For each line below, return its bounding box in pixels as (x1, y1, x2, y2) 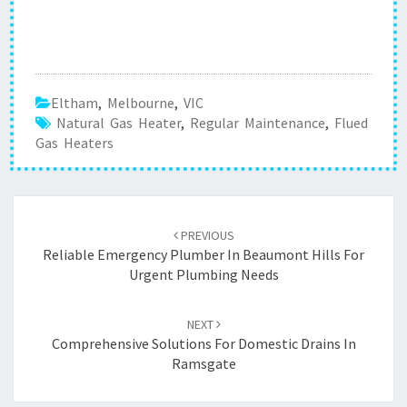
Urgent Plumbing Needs (128, 265, 279, 283)
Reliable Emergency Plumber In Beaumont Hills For (43, 245, 364, 263)
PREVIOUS (177, 227, 234, 243)
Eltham (51, 94, 98, 112)
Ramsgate (171, 354, 236, 372)
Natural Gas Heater (56, 114, 181, 132)
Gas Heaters (35, 134, 114, 152)
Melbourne (107, 94, 174, 112)
